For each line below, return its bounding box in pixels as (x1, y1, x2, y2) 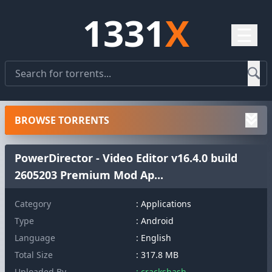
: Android (136, 215, 174, 226)
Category (15, 198, 51, 209)
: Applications (136, 198, 191, 209)
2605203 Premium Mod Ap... (15, 168, 163, 182)
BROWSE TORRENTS (15, 114, 109, 127)
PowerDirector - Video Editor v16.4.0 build (15, 151, 237, 165)
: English (136, 232, 171, 243)
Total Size (15, 249, 53, 260)
